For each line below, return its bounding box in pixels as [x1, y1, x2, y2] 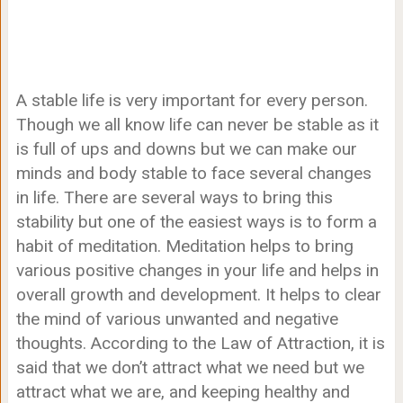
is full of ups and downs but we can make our [15, 138, 357, 159]
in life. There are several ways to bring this [15, 186, 333, 208]
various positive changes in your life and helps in [15, 259, 379, 281]
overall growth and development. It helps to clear [15, 283, 381, 305]
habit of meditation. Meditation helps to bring [15, 235, 354, 256]
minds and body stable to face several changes [15, 162, 372, 184]
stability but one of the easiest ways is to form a [15, 210, 377, 232]
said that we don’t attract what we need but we [15, 356, 364, 378]
